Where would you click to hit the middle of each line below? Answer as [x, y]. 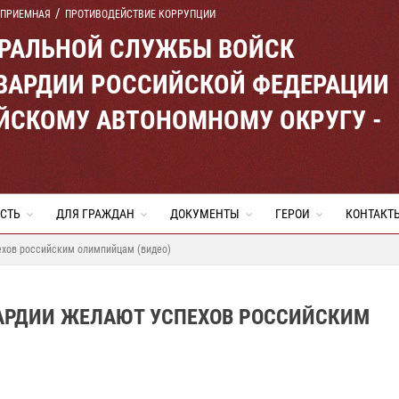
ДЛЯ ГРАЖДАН [95, 214]
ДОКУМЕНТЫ [205, 214]
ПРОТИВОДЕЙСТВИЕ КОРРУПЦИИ [140, 14]
